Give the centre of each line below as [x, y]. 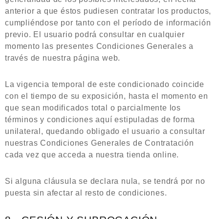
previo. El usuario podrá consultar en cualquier [95, 34]
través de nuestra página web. [63, 58]
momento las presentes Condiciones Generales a [99, 46]
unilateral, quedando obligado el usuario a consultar [105, 131]
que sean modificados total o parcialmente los [93, 108]
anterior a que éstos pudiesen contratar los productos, [108, 11]
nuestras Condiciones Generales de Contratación [99, 143]
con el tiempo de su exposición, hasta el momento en [107, 96]
